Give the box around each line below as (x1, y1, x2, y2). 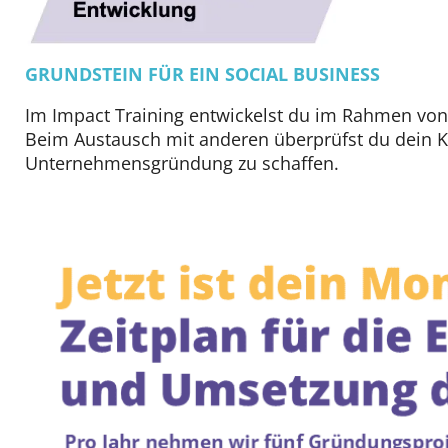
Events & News (94, 81, 287, 119)
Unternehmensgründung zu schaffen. (25, 150, 339, 175)
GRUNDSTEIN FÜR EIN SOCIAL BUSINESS (25, 61, 380, 86)
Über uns (94, 132, 214, 170)
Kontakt (112, 183, 216, 221)
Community (94, 30, 247, 68)
